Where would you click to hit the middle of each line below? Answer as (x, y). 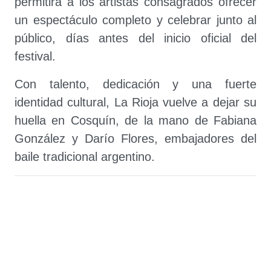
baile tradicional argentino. (85, 157)
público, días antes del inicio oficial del (135, 38)
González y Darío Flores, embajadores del (135, 139)
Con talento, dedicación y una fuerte (135, 84)
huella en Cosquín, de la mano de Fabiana (135, 120)
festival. (35, 56)
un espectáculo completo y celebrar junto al (135, 20)
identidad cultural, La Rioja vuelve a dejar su (135, 102)
